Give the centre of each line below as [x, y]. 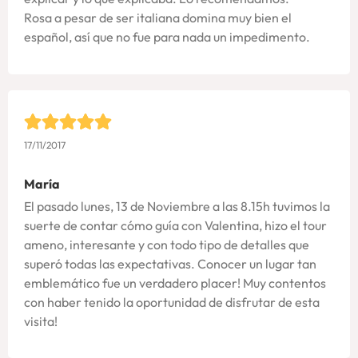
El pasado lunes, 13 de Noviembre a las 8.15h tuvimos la [177, 206]
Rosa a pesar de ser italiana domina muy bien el [158, 18]
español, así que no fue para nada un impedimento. [167, 37]
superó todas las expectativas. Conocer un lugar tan [170, 263]
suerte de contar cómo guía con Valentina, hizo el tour [175, 225]
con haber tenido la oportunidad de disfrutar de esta [172, 302]
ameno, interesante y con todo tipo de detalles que [167, 244]
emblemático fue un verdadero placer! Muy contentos [175, 282]
